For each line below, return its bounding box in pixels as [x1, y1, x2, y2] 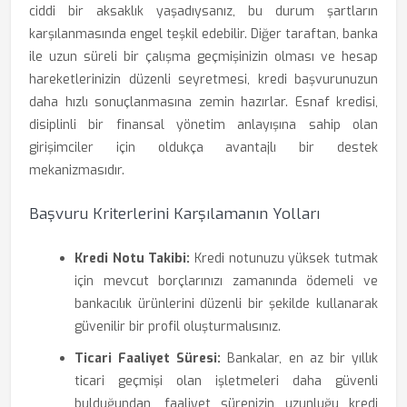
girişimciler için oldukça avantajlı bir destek [29, 139, 378, 156]
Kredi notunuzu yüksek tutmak [190, 250, 379, 267]
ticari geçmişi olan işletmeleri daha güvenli [74, 372, 378, 390]
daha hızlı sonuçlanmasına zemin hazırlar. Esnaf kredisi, [29, 94, 378, 111]
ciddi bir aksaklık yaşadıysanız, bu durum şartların [29, 3, 378, 20]
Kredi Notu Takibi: [74, 250, 191, 267]
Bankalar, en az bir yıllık [221, 350, 379, 367]
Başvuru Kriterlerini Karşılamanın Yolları [29, 203, 320, 224]
